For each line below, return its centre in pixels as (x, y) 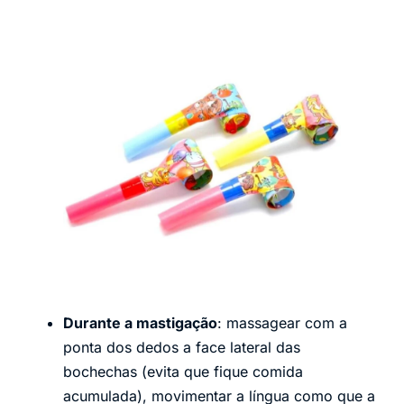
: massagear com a (282, 323)
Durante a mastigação (140, 323)
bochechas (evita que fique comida (183, 372)
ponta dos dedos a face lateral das (182, 348)
